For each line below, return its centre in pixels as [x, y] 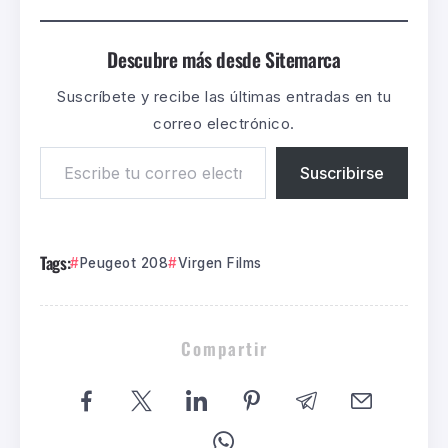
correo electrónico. [224, 124]
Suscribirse [342, 173]
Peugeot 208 [124, 263]
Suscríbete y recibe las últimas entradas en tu [224, 97]
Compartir [224, 348]
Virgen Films [219, 263]
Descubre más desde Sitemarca [224, 60]
